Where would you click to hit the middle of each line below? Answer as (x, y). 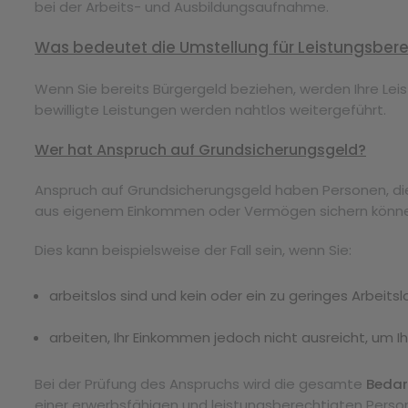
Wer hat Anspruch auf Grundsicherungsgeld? (200, 149)
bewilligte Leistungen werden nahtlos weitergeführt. (210, 109)
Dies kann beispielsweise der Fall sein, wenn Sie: (193, 250)
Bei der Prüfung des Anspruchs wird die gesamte (200, 383)
